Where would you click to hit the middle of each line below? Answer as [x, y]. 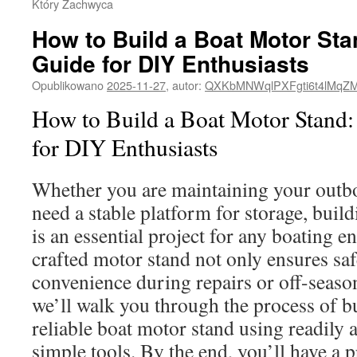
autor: [187, 85]
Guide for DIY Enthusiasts [171, 63]
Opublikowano [68, 85]
